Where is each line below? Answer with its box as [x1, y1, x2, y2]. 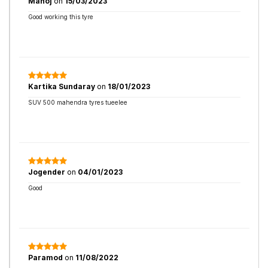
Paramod [28, 253, 65, 262]
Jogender [28, 167, 67, 176]
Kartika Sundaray [28, 82, 97, 91]
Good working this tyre [28, 13, 93, 20]
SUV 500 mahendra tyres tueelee [28, 99, 127, 106]
